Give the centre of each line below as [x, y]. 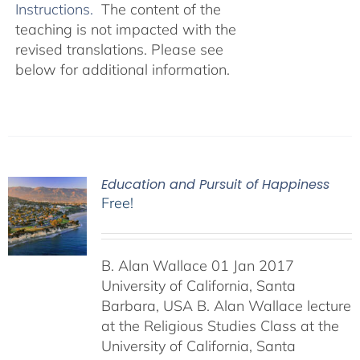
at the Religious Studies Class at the [220, 326]
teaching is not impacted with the [125, 29]
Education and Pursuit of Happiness [215, 184]
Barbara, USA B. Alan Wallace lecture [226, 306]
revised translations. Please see [119, 49]
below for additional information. [122, 70]
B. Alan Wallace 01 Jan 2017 [197, 266]
